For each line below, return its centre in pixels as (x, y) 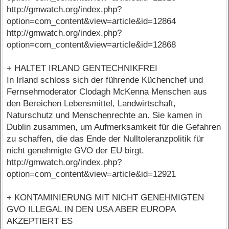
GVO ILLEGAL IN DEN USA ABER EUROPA (91, 210)
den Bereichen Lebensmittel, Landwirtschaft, (91, 104)
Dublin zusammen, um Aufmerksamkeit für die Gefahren (114, 127)
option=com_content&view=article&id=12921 (91, 174)
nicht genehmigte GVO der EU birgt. (76, 151)
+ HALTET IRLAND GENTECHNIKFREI (82, 68)
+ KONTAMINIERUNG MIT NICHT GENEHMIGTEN (106, 198)
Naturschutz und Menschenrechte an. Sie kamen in (105, 116)
